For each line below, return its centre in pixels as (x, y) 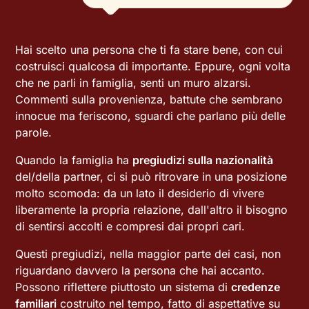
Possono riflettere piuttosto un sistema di (123, 287)
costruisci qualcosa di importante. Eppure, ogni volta (153, 66)
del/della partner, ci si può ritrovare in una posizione (151, 177)
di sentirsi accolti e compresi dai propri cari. (130, 226)
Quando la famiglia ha (74, 160)
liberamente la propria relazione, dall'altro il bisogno (152, 210)
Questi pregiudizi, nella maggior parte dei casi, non (148, 254)
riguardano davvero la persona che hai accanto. (140, 270)
